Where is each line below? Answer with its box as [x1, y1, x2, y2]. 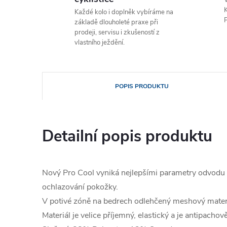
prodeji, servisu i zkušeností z [74, 28, 160, 37]
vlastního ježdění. [74, 38, 125, 47]
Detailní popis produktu [42, 126, 212, 147]
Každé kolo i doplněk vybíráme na [74, 8, 173, 17]
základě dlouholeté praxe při [74, 18, 158, 27]
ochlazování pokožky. [42, 181, 118, 193]
